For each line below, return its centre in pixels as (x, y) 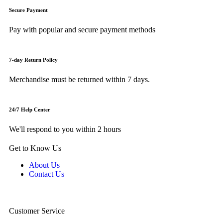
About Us (44, 165)
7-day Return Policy (33, 59)
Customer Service (37, 211)
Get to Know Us (35, 148)
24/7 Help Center (30, 109)
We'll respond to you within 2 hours (65, 129)
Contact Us (47, 174)
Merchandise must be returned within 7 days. (79, 79)
